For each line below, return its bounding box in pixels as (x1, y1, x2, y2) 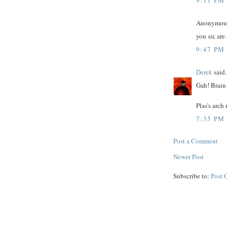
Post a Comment (173, 136, 218, 145)
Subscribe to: (173, 171, 211, 180)
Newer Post (173, 152, 204, 161)
